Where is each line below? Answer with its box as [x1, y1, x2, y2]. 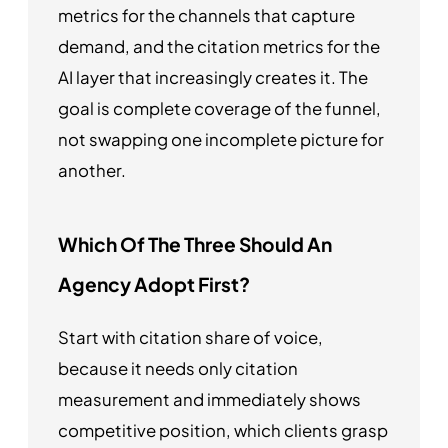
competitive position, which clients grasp [58, 419, 388, 441]
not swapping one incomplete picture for [58, 128, 384, 150]
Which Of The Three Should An [58, 231, 332, 256]
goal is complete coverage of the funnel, [58, 97, 381, 119]
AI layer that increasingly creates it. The [58, 66, 368, 88]
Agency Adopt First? [58, 271, 250, 296]
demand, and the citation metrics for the [58, 35, 380, 57]
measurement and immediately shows [58, 388, 361, 410]
